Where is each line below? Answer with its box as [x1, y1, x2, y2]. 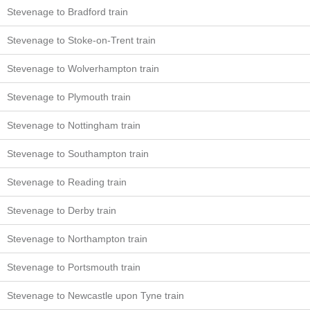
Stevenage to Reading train [7, 176, 127, 188]
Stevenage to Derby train [7, 205, 116, 217]
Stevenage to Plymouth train [7, 91, 131, 103]
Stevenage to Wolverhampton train [7, 63, 159, 75]
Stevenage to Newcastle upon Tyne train [7, 290, 184, 302]
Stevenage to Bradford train [7, 6, 128, 18]
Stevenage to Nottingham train [7, 120, 140, 131]
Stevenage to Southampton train [7, 148, 149, 160]
